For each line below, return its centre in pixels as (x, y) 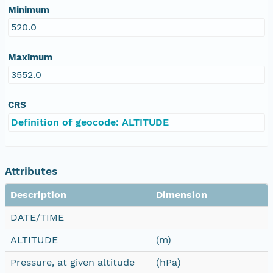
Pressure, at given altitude (73, 262)
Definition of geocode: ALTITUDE (90, 122)
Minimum (29, 9)
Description (38, 194)
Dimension (182, 194)
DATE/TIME (37, 217)
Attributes (31, 171)
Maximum (30, 57)
